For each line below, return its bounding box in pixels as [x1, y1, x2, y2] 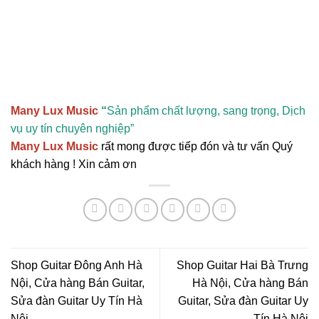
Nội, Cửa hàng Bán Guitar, [11, 277, 145, 290]
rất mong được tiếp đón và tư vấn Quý [101, 140, 293, 153]
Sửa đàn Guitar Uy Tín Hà [11, 295, 142, 308]
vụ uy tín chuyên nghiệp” [11, 122, 134, 135]
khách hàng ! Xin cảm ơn [11, 158, 137, 171]
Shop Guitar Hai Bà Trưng [177, 259, 308, 272]
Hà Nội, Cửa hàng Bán [192, 277, 308, 290]
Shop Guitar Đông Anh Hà [11, 259, 142, 272]
